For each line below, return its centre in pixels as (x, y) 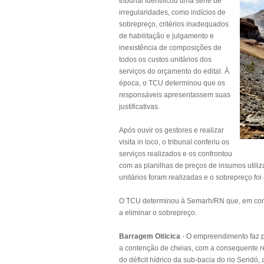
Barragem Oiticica (151, 236)
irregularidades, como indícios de (172, 12)
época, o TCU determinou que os (172, 83)
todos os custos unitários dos (165, 60)
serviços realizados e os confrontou (176, 154)
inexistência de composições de (170, 48)
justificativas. (139, 107)
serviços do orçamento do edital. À (174, 71)
